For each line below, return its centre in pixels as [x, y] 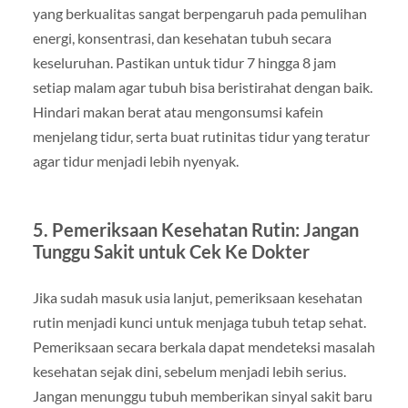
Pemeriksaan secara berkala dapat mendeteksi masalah [204, 347]
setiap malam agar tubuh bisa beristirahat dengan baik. [202, 87]
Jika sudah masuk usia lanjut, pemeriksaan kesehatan [197, 298]
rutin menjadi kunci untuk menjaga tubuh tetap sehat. [199, 322]
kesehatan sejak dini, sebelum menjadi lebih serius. [189, 372]
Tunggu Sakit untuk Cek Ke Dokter [171, 252]
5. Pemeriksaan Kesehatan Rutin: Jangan [195, 230]
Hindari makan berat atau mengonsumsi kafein [178, 112]
